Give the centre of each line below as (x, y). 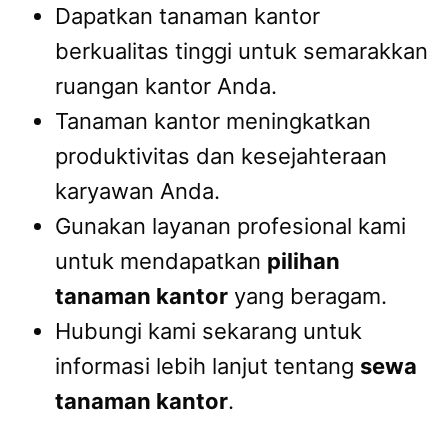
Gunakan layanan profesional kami (230, 225)
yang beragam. (307, 295)
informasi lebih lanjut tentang (207, 365)
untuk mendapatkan (161, 260)
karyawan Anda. (137, 190)
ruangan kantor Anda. (166, 85)
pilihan (303, 260)
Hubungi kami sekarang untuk (208, 330)
